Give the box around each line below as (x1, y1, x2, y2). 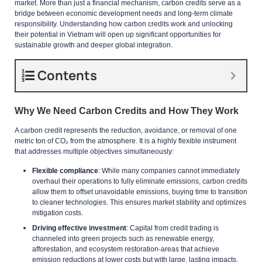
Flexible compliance (32, 166, 98, 175)
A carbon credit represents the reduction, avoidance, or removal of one (15, 126, 237, 135)
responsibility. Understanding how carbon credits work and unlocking (15, 19, 233, 28)
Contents (37, 66, 97, 84)
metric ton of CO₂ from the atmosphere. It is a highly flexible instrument (15, 136, 236, 145)
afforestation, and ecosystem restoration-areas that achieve (32, 244, 219, 253)
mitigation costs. (32, 208, 83, 217)
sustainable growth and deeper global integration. (15, 40, 174, 49)
